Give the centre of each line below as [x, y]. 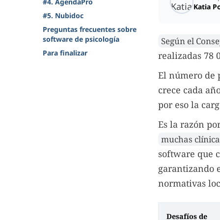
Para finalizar [65, 53]
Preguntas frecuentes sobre [90, 29]
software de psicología [81, 39]
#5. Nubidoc [63, 15]
